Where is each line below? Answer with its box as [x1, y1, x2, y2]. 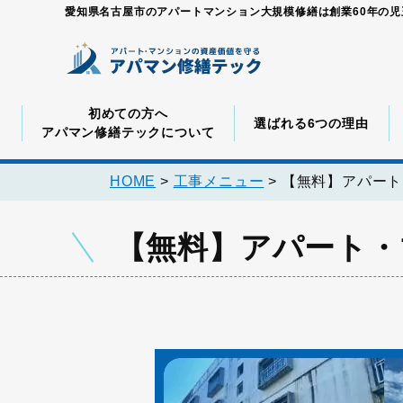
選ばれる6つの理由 [254, 115, 369, 130]
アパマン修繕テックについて [40, 125, 215, 139]
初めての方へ [87, 106, 168, 121]
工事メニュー [173, 174, 264, 189]
